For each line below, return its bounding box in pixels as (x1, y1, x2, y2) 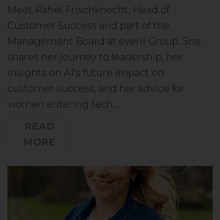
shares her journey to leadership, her (7, 51, 183, 63)
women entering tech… (7, 98, 119, 110)
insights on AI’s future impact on (7, 66, 164, 79)
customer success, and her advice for (7, 82, 185, 94)
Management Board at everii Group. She (7, 35, 201, 47)
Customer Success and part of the (7, 19, 169, 31)
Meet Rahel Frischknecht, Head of (7, 3, 169, 16)
